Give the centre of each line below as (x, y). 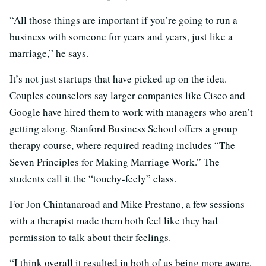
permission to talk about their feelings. (90, 237)
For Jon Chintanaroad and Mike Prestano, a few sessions (127, 204)
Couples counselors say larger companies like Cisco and (127, 96)
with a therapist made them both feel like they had (114, 221)
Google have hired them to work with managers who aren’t (131, 112)
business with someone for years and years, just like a (121, 37)
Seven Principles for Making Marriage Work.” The (115, 162)
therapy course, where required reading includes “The (122, 145)
